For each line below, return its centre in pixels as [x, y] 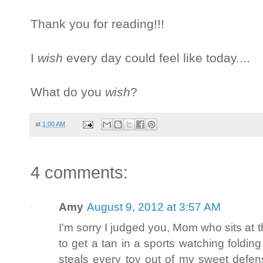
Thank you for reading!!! [97, 24]
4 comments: [79, 173]
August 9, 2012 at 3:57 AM [154, 207]
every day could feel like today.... [156, 58]
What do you [68, 92]
